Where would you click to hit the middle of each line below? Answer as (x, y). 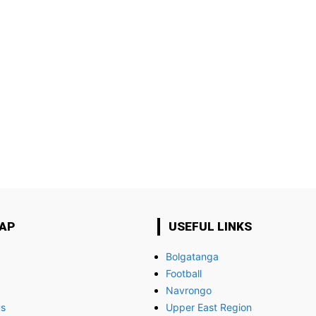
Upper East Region (208, 307)
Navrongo (188, 290)
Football (183, 273)
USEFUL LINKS (210, 226)
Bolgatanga (192, 256)
